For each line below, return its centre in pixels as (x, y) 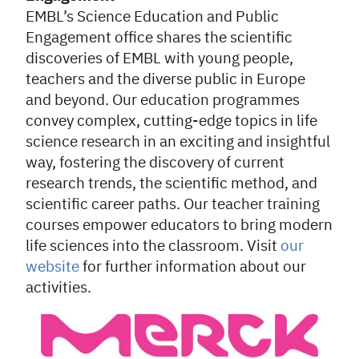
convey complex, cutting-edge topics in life (171, 121)
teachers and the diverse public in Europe (165, 80)
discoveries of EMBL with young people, (159, 59)
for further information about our (193, 267)
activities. (58, 288)
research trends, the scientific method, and (171, 184)
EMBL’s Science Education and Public (152, 17)
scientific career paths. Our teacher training (173, 205)
